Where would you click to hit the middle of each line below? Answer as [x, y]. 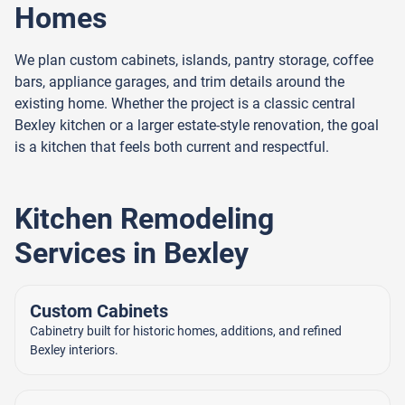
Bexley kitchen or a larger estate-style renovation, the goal [197, 125]
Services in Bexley [132, 253]
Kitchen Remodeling [144, 218]
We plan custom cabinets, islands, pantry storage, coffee [194, 60]
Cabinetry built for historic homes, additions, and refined [186, 330]
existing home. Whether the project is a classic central [185, 103]
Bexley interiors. [74, 349]
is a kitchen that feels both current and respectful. [172, 146]
